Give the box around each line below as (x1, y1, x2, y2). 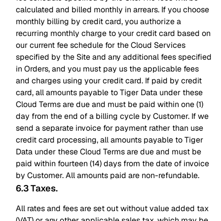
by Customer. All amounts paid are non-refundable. (16, 170, 199, 181)
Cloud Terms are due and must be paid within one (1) (16, 99, 203, 110)
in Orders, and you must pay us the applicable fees (16, 64, 199, 74)
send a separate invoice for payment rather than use (16, 123, 203, 133)
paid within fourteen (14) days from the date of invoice (16, 158, 209, 169)
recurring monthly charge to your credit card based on (16, 28, 211, 38)
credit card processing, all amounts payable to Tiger (16, 135, 203, 145)
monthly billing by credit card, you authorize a (16, 16, 181, 27)
